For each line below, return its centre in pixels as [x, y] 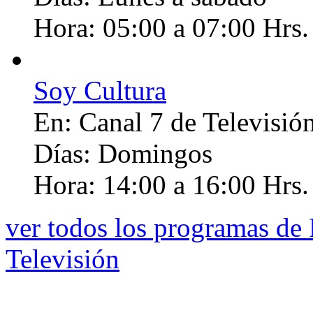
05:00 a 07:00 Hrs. [206, 28]
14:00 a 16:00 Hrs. [206, 185]
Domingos [155, 154]
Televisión [63, 259]
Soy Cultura [100, 91]
